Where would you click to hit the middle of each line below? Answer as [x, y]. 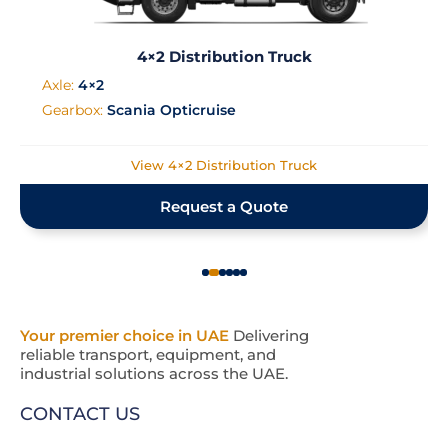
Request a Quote [224, 206]
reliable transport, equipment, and [148, 354]
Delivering [269, 335]
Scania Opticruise [171, 109]
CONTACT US [80, 413]
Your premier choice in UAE [124, 335]
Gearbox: [74, 109]
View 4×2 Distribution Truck [224, 164]
